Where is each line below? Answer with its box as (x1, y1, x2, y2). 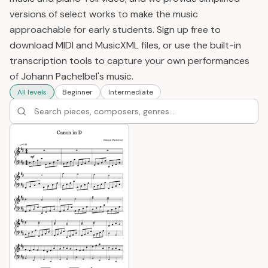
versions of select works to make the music (10, 8, 198, 20)
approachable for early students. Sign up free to (10, 23, 221, 36)
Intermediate (108, 87, 153, 97)
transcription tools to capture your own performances (10, 54, 249, 67)
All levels (17, 87, 47, 97)
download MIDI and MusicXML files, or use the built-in (10, 39, 241, 51)
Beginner (62, 87, 93, 97)
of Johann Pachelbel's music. (10, 70, 133, 83)
